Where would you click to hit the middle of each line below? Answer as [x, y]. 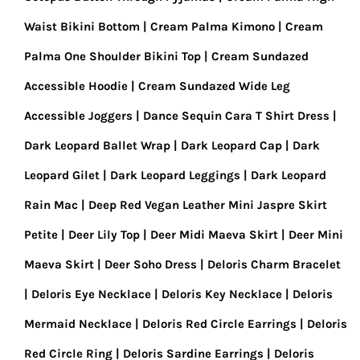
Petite [41, 235]
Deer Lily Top [104, 235]
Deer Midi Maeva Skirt [214, 235]
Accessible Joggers [78, 116]
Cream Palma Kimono [213, 27]
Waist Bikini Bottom [82, 27]
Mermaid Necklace [78, 324]
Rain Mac [51, 205]
